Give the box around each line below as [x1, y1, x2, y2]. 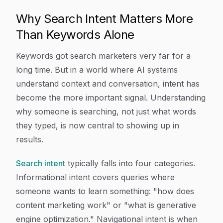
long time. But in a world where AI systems [16, 65, 178, 75]
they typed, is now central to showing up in [16, 120, 179, 130]
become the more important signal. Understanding [16, 93, 206, 103]
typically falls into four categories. [65, 158, 195, 168]
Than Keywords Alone [16, 27, 134, 42]
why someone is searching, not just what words [16, 107, 196, 116]
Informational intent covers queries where [16, 172, 175, 182]
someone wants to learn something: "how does [16, 186, 194, 196]
